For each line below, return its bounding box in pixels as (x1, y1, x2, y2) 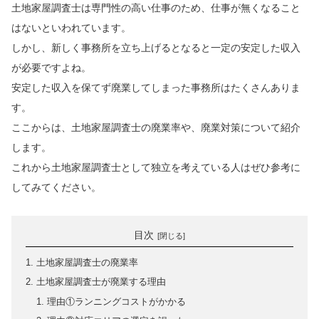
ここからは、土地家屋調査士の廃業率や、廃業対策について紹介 (11, 122, 300, 134)
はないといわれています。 (11, 22, 131, 34)
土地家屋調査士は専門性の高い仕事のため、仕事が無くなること (11, 2, 300, 14)
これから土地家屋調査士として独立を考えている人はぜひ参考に (11, 162, 300, 174)
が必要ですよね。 (11, 62, 91, 74)
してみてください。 (11, 182, 101, 194)
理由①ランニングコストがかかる (47, 296, 187, 307)
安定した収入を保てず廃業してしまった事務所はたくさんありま (11, 82, 300, 94)
